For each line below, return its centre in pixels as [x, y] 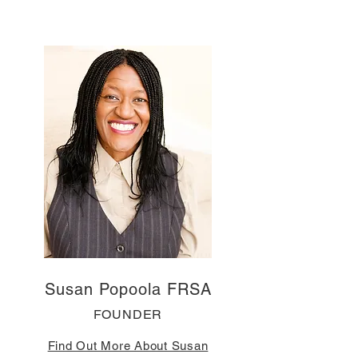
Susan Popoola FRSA [128, 289]
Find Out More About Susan [128, 345]
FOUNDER [128, 314]
